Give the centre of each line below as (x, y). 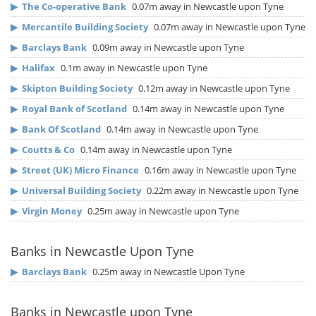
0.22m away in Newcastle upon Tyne (221, 191)
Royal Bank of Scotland (74, 109)
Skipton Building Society (77, 89)
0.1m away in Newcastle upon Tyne (133, 68)
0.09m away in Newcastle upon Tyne (167, 48)
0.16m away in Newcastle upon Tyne (219, 170)
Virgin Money (52, 211)
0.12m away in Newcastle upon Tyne (213, 89)
